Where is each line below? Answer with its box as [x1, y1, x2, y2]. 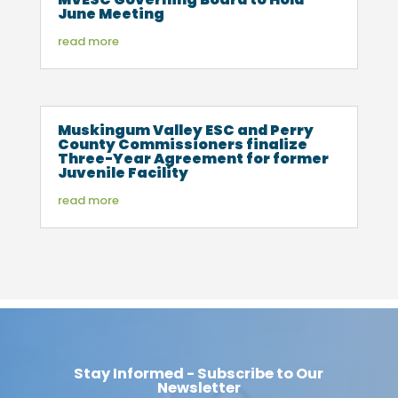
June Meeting [57, 3, 164, 24]
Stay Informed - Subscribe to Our [74, 363, 324, 385]
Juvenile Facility [57, 163, 188, 184]
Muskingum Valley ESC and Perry [57, 120, 314, 141]
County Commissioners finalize [57, 134, 307, 155]
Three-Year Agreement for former [57, 148, 329, 170]
